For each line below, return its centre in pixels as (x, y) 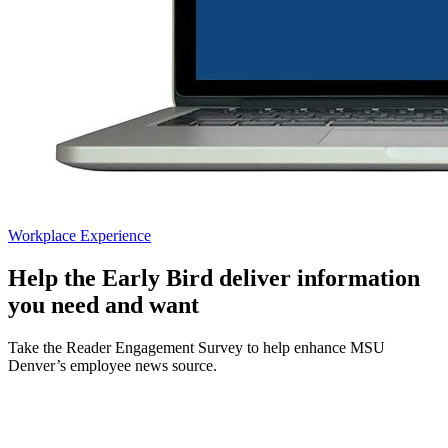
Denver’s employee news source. (112, 365)
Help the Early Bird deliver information (214, 277)
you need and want (106, 304)
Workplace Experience (79, 235)
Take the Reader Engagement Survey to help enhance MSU (196, 347)
